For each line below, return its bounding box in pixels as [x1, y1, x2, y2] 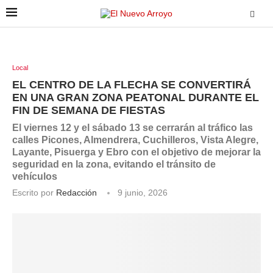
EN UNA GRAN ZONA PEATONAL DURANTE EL [12, 91, 259, 104]
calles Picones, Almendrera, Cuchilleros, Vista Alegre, [12, 135, 258, 145]
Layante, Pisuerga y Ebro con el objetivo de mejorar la [12, 147, 261, 157]
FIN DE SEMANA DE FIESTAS [12, 104, 165, 116]
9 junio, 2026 [118, 188, 168, 197]
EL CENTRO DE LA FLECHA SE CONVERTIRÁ [12, 79, 251, 91]
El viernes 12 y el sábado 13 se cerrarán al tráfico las [12, 122, 253, 133]
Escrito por [12, 188, 56, 197]
